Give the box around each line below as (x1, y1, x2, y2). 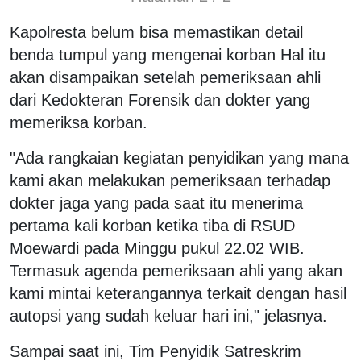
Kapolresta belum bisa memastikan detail (10, 23, 303, 41)
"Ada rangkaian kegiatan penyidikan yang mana (10, 148, 349, 167)
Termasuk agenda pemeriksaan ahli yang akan (10, 261, 342, 280)
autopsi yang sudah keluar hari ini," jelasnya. (10, 306, 327, 325)
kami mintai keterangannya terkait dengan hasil (10, 284, 346, 302)
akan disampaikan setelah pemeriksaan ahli (10, 68, 321, 86)
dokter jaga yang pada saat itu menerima (10, 193, 303, 212)
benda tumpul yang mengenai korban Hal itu (10, 45, 326, 64)
